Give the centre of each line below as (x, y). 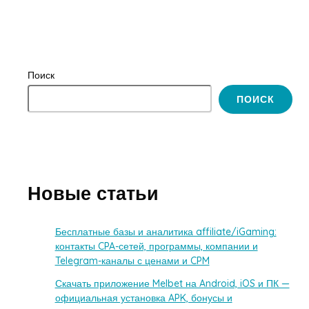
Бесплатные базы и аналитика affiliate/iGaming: (166, 232)
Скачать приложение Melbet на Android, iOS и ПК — (172, 284)
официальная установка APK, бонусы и (143, 298)
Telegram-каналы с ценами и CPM (132, 261)
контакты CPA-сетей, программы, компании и (156, 247)
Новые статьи (93, 193)
